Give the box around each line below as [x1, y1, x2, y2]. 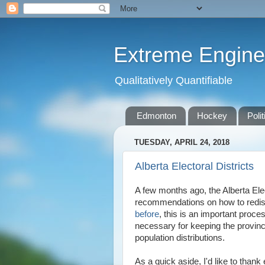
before [135, 209, 159, 219]
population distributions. [135, 233, 225, 243]
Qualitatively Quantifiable [115, 75, 232, 86]
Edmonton [136, 111, 176, 121]
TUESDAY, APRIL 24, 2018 [134, 138, 230, 147]
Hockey [196, 111, 227, 121]
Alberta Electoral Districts [135, 160, 254, 172]
